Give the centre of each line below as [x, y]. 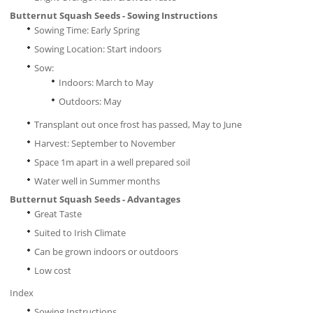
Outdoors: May [90, 102]
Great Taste [58, 214]
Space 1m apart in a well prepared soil [112, 162]
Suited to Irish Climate [80, 233]
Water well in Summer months [97, 181]
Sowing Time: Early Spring [87, 30]
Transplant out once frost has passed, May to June [138, 125]
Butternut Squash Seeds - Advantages [95, 199]
